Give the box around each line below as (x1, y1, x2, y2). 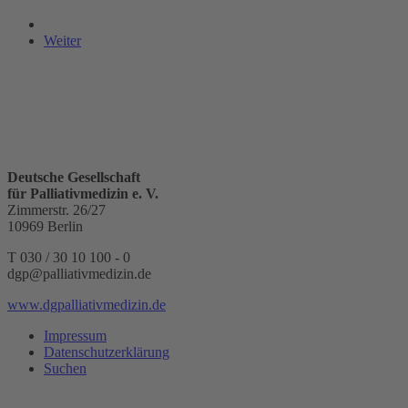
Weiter (44, 32, 81, 48)
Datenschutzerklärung (44, 343, 169, 360)
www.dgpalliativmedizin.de (7, 296, 166, 312)
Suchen (44, 360, 87, 376)
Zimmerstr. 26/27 (7, 201, 106, 218)
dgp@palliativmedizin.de (7, 265, 151, 281)
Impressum (44, 327, 107, 343)
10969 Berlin (7, 218, 83, 234)
